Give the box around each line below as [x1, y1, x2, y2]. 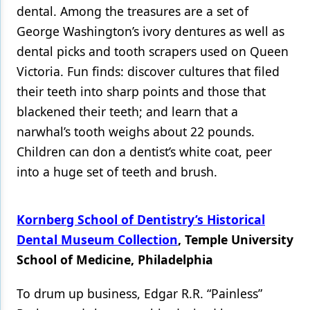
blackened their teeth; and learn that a [17, 103, 238, 120]
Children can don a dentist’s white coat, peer [17, 143, 272, 160]
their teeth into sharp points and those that [17, 83, 266, 100]
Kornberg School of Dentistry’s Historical [17, 211, 265, 228]
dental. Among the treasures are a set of [17, 3, 248, 19]
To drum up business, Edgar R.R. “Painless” [17, 285, 262, 302]
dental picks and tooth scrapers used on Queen [17, 43, 289, 60]
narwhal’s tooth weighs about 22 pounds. [17, 123, 255, 140]
